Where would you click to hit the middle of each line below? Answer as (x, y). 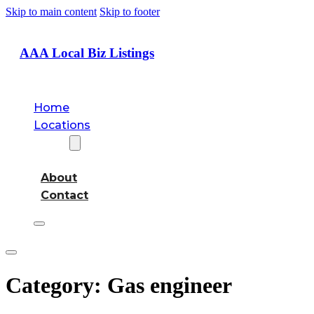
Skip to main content (51, 12)
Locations (62, 125)
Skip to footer (130, 12)
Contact (64, 196)
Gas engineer (170, 285)
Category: (56, 285)
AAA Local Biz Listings (87, 53)
